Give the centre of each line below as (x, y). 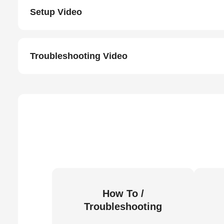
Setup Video (56, 12)
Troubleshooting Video (79, 56)
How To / (123, 193)
